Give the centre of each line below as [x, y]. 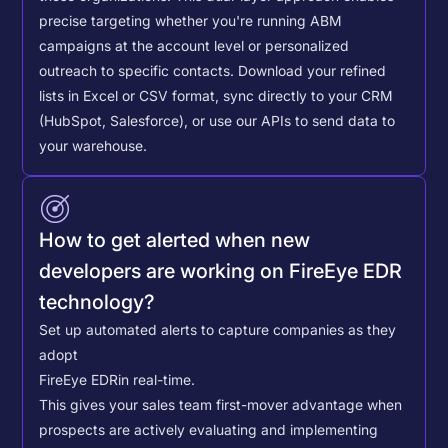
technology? [97, 301]
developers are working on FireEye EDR [221, 270]
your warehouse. [93, 146]
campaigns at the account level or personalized [194, 46]
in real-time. [157, 379]
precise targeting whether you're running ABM [191, 21]
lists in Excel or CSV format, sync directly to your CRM [216, 96]
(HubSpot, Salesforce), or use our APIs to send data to [217, 121]
